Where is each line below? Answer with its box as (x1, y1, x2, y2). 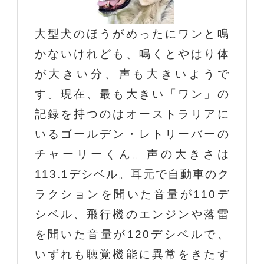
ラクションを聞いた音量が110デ (34, 188, 230, 201)
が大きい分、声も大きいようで (34, 68, 230, 81)
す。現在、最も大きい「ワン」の (34, 88, 230, 101)
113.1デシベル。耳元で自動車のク (34, 168, 230, 181)
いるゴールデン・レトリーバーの (34, 128, 230, 141)
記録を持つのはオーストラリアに (34, 108, 230, 121)
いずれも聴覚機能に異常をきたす (34, 248, 230, 261)
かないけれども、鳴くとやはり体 (34, 48, 230, 61)
